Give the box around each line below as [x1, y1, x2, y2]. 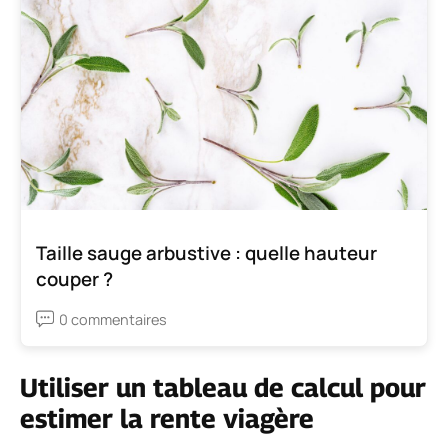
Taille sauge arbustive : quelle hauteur [36, 239, 377, 266]
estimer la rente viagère [20, 402, 314, 434]
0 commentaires [59, 309, 167, 329]
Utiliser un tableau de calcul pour [20, 371, 426, 403]
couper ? [36, 265, 113, 292]
